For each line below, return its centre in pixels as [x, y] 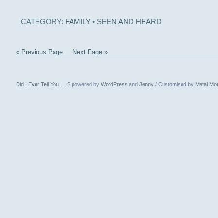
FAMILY [78, 22]
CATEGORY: [43, 22]
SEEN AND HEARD [129, 22]
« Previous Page [39, 52]
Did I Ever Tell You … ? [43, 84]
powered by [85, 84]
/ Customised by [174, 84]
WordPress [114, 84]
